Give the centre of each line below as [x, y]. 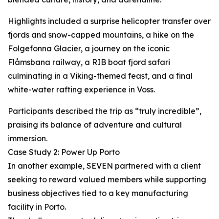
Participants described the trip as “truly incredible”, [105, 111]
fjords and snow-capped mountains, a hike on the [101, 35]
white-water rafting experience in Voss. [81, 90]
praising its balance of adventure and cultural [95, 125]
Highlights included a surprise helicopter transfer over [109, 21]
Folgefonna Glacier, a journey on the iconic [89, 49]
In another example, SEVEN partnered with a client [104, 166]
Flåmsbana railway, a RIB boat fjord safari [89, 62]
